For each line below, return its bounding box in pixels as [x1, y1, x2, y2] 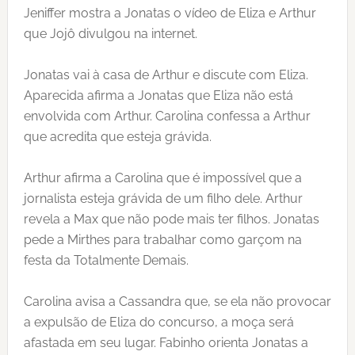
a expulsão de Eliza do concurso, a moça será [23, 315, 294, 330]
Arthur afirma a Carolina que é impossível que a [23, 170, 302, 185]
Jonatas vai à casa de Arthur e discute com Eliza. [23, 67, 308, 82]
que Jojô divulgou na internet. [23, 26, 197, 41]
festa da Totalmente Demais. [23, 253, 189, 268]
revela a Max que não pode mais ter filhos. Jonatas [23, 212, 319, 227]
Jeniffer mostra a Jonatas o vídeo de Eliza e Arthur [23, 6, 316, 21]
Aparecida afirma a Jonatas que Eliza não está [23, 88, 293, 103]
